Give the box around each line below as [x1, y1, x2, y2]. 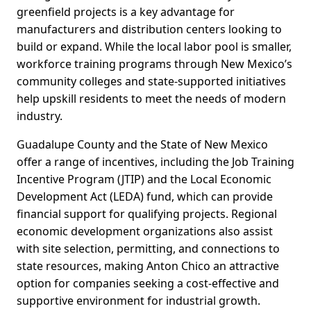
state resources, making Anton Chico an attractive [17, 258, 279, 274]
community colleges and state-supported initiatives [17, 74, 286, 90]
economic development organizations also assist [17, 224, 273, 239]
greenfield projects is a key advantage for [17, 4, 235, 20]
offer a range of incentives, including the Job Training [17, 154, 294, 170]
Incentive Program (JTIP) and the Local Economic [17, 171, 271, 187]
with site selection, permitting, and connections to [17, 241, 280, 257]
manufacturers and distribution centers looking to [17, 22, 282, 37]
